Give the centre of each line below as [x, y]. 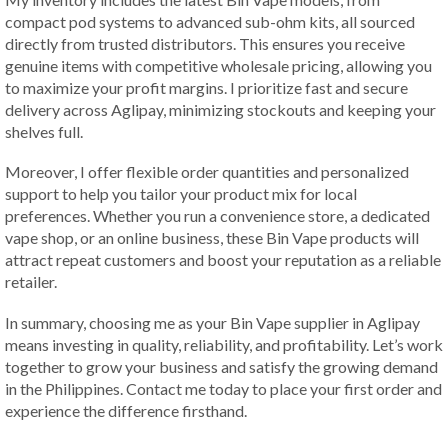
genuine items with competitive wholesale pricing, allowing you [218, 65]
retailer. [31, 282]
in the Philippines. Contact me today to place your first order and [223, 388]
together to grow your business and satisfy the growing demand [221, 366]
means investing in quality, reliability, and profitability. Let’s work [224, 344]
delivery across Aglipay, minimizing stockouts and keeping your [220, 109]
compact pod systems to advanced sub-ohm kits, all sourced [210, 21]
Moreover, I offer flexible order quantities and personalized [207, 172]
